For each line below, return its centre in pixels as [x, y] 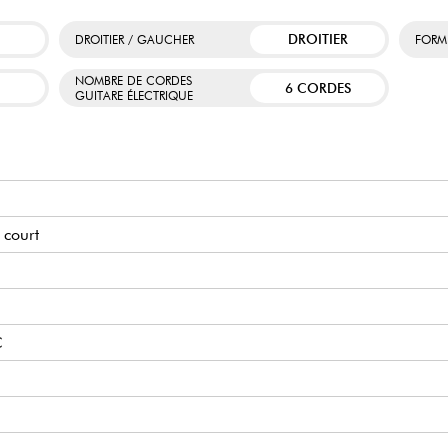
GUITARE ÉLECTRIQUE [133, 96]
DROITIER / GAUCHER [134, 39]
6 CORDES [317, 88]
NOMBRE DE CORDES [133, 81]
